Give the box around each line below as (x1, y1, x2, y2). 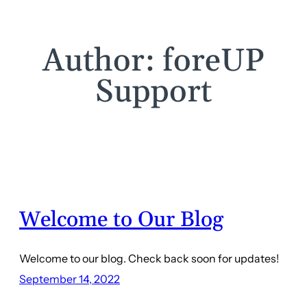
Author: (42, 40, 162, 82)
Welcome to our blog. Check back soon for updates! (19, 251, 279, 266)
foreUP (162, 40, 265, 82)
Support (95, 71, 212, 112)
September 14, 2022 (19, 272, 120, 286)
